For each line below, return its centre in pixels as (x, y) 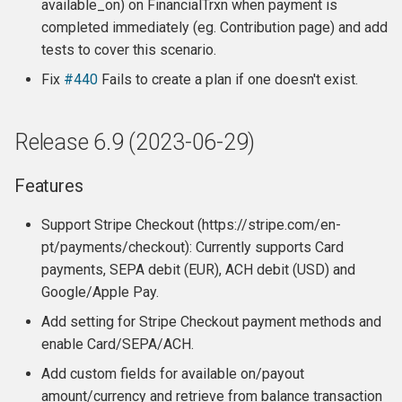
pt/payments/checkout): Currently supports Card (192, 247)
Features (49, 186)
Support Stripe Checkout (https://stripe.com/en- (191, 225)
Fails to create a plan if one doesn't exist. (228, 79)
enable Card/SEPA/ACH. (118, 344)
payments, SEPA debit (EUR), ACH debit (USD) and (198, 270)
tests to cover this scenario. (129, 50)
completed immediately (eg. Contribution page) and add (214, 27)
